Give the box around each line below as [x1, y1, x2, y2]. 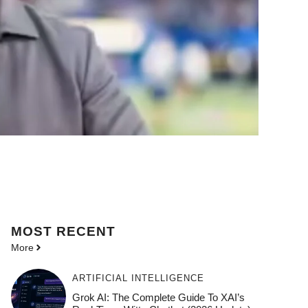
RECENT [56, 223, 115, 239]
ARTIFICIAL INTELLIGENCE [71, 272, 204, 283]
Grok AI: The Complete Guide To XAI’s [71, 291, 245, 303]
